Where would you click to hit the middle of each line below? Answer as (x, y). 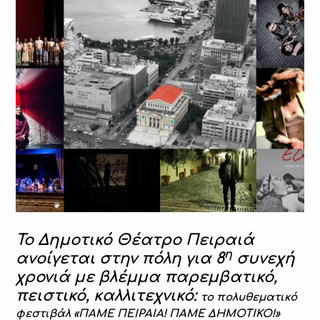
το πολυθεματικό (249, 298)
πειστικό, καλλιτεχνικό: (109, 296)
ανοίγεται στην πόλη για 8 (120, 259)
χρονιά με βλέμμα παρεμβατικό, (147, 277)
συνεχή (264, 259)
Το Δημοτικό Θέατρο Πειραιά (135, 240)
